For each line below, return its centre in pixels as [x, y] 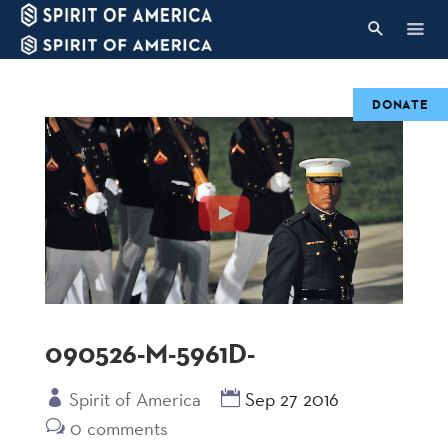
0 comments [118, 427]
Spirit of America [134, 398]
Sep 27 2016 [291, 398]
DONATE [400, 104]
